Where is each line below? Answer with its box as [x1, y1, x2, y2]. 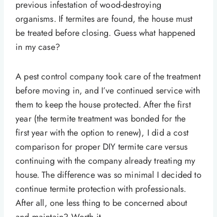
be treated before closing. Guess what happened [15, 27, 196, 40]
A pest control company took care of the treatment [15, 70, 201, 83]
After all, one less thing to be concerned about [15, 197, 187, 210]
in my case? [15, 41, 60, 54]
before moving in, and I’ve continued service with [15, 84, 200, 97]
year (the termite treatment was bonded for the [15, 112, 186, 125]
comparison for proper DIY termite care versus [15, 140, 188, 154]
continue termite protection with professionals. [15, 183, 186, 196]
